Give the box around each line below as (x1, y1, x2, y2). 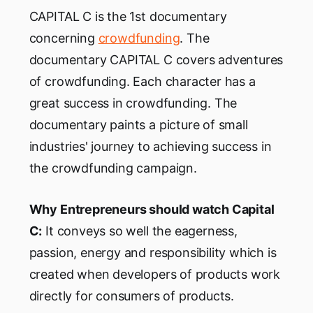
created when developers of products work (29, 266, 281, 282)
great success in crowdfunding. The (29, 95, 238, 110)
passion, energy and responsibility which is (29, 245, 277, 260)
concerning (29, 30, 99, 45)
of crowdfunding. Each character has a (29, 73, 256, 89)
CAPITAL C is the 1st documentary (29, 8, 227, 24)
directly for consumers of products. (29, 288, 235, 303)
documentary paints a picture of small (29, 117, 248, 132)
